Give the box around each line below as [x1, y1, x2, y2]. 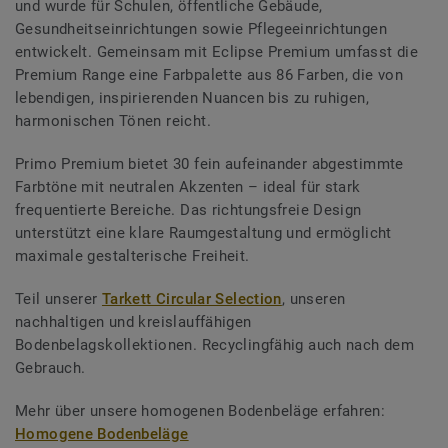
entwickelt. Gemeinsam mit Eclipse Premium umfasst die [15, 43, 419, 62]
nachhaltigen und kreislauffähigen [15, 313, 252, 332]
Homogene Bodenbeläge [15, 425, 189, 444]
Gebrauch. [15, 359, 86, 378]
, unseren [281, 290, 346, 309]
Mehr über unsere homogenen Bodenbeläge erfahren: [15, 402, 386, 421]
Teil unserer [15, 290, 102, 309]
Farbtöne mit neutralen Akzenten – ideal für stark [15, 178, 361, 197]
